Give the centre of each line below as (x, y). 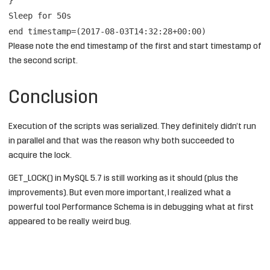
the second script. (43, 61)
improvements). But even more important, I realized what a (120, 193)
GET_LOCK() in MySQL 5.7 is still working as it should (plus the (123, 178)
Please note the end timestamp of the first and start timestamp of (135, 46)
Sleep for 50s (40, 15)
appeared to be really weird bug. (70, 222)
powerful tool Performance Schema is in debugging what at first (131, 207)
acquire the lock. (40, 155)
